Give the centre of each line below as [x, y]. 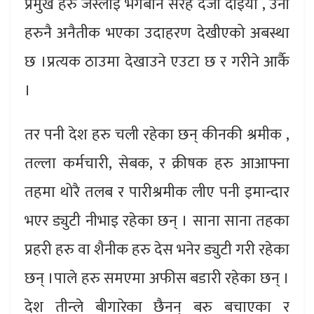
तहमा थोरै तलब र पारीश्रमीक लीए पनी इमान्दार [157, 193]
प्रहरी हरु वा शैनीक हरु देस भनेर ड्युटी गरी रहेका [157, 250]
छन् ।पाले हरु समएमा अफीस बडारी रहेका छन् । [157, 279]
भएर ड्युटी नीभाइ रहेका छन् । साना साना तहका [157, 221]
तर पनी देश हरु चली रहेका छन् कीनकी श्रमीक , [157, 135]
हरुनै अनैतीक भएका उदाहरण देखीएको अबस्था [157, 34]
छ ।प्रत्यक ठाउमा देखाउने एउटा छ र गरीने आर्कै [157, 62]
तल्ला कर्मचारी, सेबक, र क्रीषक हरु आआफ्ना [157, 164]
